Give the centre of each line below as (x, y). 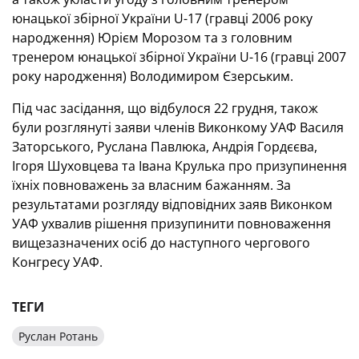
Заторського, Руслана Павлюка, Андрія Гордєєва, (165, 147)
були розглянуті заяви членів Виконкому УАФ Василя (178, 127)
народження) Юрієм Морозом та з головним (152, 38)
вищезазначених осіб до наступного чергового (161, 243)
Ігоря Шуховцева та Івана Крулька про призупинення (179, 166)
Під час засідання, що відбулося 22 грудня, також (165, 108)
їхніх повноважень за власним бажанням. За (151, 185)
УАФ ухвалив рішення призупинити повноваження (171, 224)
